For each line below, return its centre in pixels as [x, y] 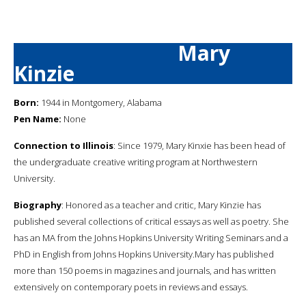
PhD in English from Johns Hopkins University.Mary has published [144, 254]
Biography [38, 205]
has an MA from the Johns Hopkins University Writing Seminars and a [151, 237]
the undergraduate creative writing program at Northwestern [136, 162]
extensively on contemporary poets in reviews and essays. [131, 287]
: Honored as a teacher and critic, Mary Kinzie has [161, 205]
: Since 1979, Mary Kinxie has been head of [199, 145]
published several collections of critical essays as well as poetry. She [151, 221]
